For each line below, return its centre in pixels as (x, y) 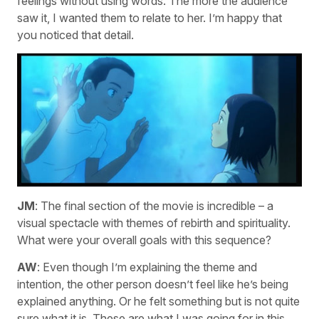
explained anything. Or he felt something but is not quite (158, 301)
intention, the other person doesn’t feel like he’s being (153, 284)
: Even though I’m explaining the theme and (147, 267)
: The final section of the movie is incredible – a (154, 205)
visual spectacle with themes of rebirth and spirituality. (154, 223)
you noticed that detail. (75, 35)
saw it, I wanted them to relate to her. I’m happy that (150, 17)
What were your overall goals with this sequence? (144, 240)
